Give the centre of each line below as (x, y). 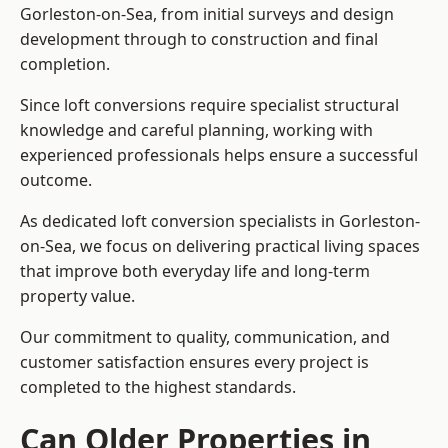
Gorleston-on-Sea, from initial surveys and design (207, 14)
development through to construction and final (199, 39)
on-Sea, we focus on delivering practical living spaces (220, 246)
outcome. (56, 180)
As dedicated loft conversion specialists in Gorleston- (220, 221)
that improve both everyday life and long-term (195, 271)
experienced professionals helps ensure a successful (219, 155)
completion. (65, 64)
